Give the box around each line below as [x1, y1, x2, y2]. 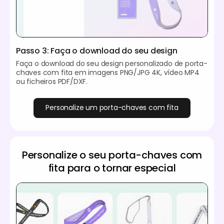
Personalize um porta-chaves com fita [45, 102, 178, 113]
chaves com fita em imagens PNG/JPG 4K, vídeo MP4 [16, 67, 199, 77]
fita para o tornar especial [48, 160, 176, 175]
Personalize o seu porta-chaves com [21, 147, 202, 162]
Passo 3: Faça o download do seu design [16, 44, 177, 56]
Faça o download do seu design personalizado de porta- [16, 58, 207, 68]
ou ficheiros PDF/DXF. [16, 76, 87, 86]
